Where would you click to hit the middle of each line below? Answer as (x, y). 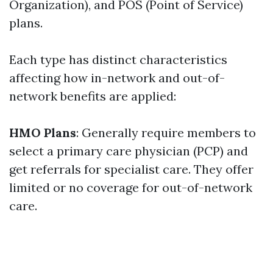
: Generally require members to (166, 133)
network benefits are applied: (93, 96)
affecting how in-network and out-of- (117, 78)
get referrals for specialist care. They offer (131, 169)
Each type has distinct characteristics (118, 59)
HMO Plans (43, 133)
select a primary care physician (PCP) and (129, 151)
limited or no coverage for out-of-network (131, 187)
